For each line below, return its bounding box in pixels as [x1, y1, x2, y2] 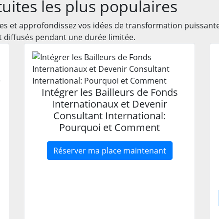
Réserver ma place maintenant [53, 145, 166, 156]
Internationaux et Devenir [52, 97, 167, 110]
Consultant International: [53, 109, 166, 122]
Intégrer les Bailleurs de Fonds [41, 85, 178, 99]
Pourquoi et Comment [59, 120, 160, 134]
